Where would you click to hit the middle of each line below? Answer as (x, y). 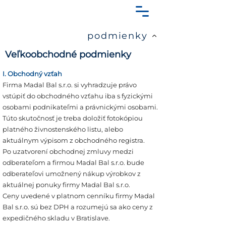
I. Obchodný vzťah (32, 74)
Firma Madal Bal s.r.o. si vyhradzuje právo (70, 85)
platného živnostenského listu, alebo (63, 129)
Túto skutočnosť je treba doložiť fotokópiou (73, 118)
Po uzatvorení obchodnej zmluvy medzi (68, 151)
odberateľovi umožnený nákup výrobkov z (72, 174)
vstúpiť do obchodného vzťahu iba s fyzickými (78, 96)
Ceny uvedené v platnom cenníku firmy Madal (79, 196)
